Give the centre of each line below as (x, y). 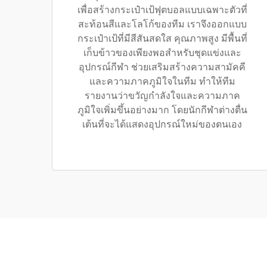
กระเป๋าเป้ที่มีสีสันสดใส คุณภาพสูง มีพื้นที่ (162, 38)
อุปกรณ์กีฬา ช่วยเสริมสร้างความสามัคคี (162, 67)
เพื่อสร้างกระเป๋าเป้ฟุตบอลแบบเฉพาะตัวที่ (162, 10)
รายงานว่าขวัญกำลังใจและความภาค (162, 96)
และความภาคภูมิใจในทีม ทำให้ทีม (162, 81)
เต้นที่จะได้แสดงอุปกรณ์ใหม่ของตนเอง (162, 124)
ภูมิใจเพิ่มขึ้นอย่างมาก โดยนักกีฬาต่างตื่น (162, 110)
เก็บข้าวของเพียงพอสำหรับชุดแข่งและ (162, 53)
